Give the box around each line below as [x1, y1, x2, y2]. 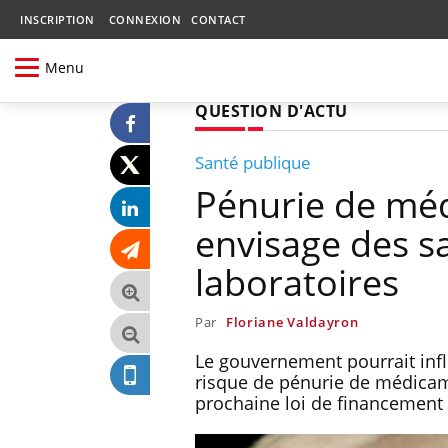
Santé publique [195, 150, 311, 174]
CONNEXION [108, 12, 181, 27]
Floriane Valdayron [225, 312, 359, 331]
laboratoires [195, 257, 399, 307]
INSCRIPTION [20, 12, 95, 27]
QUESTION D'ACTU [195, 99, 348, 122]
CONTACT [191, 12, 246, 27]
